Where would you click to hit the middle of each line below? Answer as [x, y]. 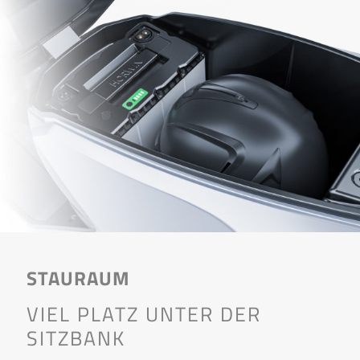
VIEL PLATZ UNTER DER [144, 314]
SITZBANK [76, 338]
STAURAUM [78, 277]
